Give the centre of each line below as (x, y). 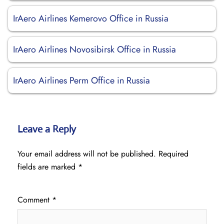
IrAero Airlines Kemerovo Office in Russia (91, 18)
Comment (35, 200)
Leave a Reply (47, 129)
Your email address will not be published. (87, 154)
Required (173, 154)
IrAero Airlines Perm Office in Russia (81, 80)
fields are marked (48, 167)
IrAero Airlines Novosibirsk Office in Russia (94, 49)
